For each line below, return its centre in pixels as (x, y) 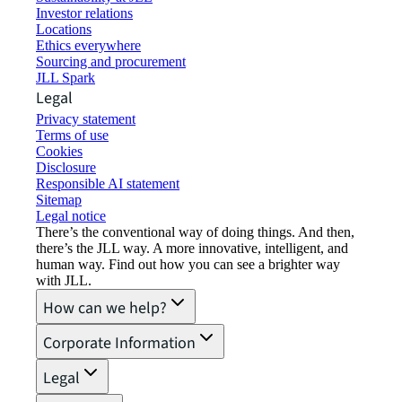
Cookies (59, 151)
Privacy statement (86, 119)
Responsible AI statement (108, 184)
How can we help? (105, 308)
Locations (64, 29)
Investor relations (84, 13)
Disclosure (66, 167)
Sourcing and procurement (111, 61)
